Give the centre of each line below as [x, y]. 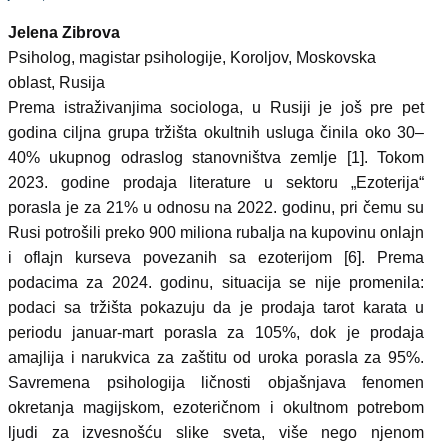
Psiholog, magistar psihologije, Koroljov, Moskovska [192, 57]
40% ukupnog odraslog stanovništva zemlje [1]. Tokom [216, 157]
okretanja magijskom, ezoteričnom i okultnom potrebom [216, 407]
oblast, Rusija [56, 82]
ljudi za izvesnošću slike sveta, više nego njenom [216, 432]
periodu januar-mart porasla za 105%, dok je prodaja [216, 332]
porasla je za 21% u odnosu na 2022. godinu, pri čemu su [216, 207]
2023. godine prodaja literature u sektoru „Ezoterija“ [216, 182]
